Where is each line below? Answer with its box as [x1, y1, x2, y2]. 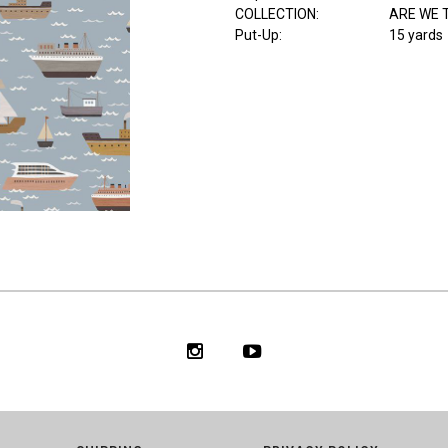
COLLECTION [234, 6, 316, 23]
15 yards [388, 27, 443, 44]
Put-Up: [234, 27, 282, 44]
